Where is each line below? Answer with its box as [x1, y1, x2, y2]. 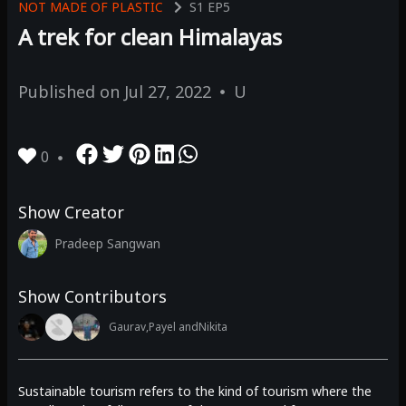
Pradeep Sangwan [54, 235, 160, 253]
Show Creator [18, 201, 124, 224]
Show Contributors [18, 285, 167, 308]
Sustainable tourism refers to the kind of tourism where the [18, 382, 372, 401]
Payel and [149, 319, 198, 335]
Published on [18, 81, 124, 103]
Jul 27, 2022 [124, 81, 211, 103]
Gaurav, [109, 319, 149, 335]
